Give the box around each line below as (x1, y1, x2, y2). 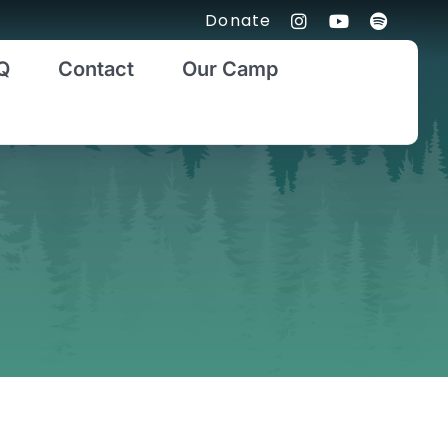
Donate (205, 9, 272, 32)
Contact (57, 57, 134, 82)
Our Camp (181, 57, 278, 82)
